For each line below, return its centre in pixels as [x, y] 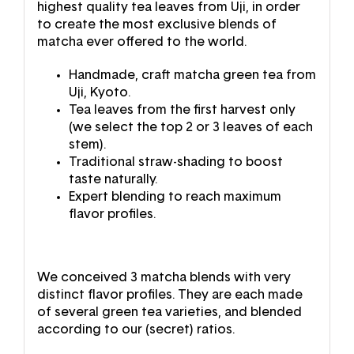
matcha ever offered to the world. [141, 41]
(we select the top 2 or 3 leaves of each [190, 127]
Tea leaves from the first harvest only [182, 109]
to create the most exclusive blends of [156, 24]
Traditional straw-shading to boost [175, 162]
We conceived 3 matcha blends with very [164, 277]
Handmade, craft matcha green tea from [192, 75]
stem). [87, 144]
